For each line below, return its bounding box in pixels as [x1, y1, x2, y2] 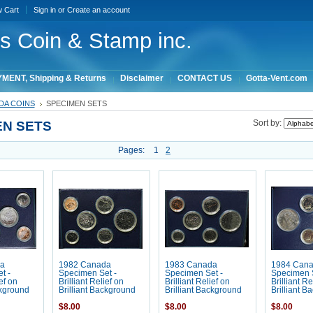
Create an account [66, 6, 130, 14]
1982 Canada [58, 261, 111, 269]
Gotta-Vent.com [245, 74, 307, 82]
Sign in [33, 6, 56, 14]
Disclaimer [119, 74, 163, 82]
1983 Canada [164, 261, 217, 269]
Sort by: [252, 119, 284, 127]
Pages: [118, 145, 145, 155]
